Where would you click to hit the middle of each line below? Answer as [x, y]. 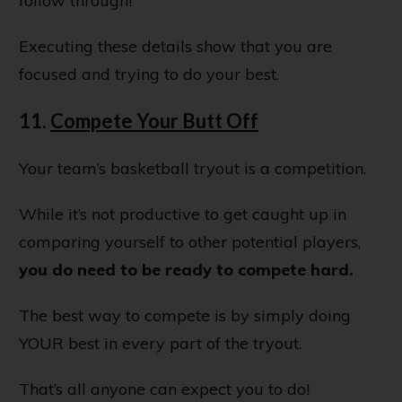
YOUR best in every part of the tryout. [160, 343]
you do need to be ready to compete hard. [186, 269]
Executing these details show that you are [175, 46]
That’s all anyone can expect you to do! [164, 389]
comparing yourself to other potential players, [190, 241]
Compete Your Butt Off [154, 120]
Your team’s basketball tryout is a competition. [192, 168]
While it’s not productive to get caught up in [183, 214]
